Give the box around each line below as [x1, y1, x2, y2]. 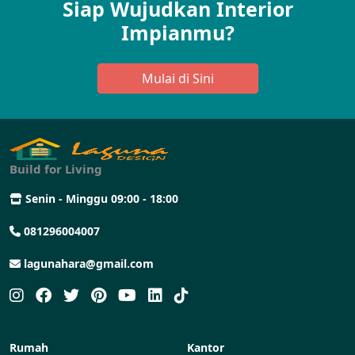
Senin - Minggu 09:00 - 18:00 [22, 191, 178, 207]
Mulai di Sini [141, 70, 214, 88]
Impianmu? [120, 19, 235, 47]
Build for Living [10, 161, 102, 177]
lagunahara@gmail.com [21, 256, 154, 272]
